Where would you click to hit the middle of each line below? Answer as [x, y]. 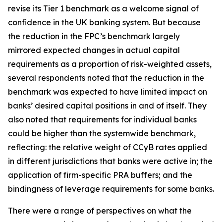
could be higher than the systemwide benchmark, [102, 133]
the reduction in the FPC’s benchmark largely [94, 36]
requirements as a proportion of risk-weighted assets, [110, 64]
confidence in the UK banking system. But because [104, 22]
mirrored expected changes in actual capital [94, 50]
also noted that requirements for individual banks [102, 119]
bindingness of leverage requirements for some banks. [111, 189]
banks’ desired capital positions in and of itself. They [107, 106]
